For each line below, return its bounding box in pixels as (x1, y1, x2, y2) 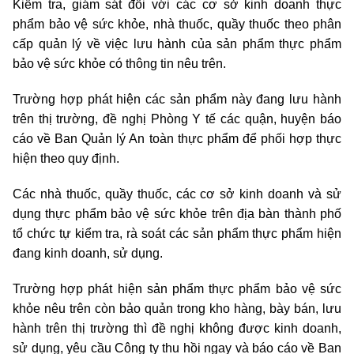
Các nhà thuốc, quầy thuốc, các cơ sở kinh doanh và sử (13, 187, 341, 201)
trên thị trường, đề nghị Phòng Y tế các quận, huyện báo (13, 112, 341, 126)
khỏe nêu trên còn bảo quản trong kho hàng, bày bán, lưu (13, 302, 341, 316)
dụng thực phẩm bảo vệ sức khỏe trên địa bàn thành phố (13, 207, 341, 221)
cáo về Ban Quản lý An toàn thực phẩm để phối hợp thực (13, 132, 341, 146)
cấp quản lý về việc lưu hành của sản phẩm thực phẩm (13, 37, 341, 51)
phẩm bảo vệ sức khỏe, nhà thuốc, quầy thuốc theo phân (13, 17, 341, 32)
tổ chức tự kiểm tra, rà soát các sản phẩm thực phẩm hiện (13, 227, 341, 241)
